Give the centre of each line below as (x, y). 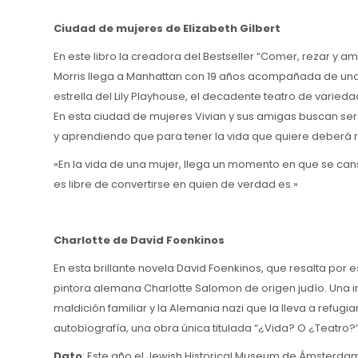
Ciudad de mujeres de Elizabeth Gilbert (167, 28)
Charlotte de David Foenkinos (139, 240)
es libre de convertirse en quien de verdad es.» (176, 184)
